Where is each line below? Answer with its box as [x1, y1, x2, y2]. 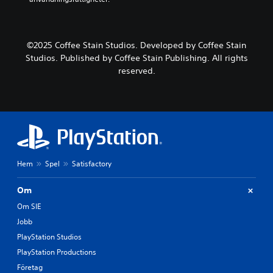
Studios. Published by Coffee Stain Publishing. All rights [25, 52, 248, 64]
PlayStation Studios [17, 232, 82, 243]
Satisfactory [72, 158, 112, 169]
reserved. [118, 65, 155, 77]
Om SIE [17, 201, 41, 212]
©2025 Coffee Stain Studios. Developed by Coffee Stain [27, 40, 246, 51]
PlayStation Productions [17, 247, 96, 258]
